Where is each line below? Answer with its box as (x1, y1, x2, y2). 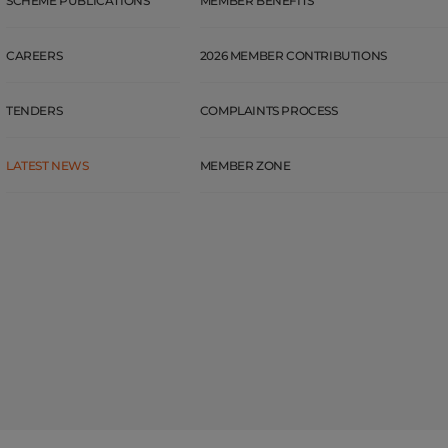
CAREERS (6, 48, 63, 64)
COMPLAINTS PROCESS (199, 103, 338, 119)
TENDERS (6, 103, 63, 119)
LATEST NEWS (6, 158, 89, 174)
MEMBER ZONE (199, 158, 291, 174)
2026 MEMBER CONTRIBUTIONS (199, 48, 387, 64)
